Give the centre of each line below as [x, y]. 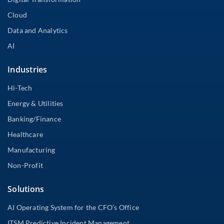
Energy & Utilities [35, 103]
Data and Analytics [38, 30]
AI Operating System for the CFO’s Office [73, 207]
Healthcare [25, 134]
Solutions [26, 189]
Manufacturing [31, 149]
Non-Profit [25, 165]
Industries [27, 69]
